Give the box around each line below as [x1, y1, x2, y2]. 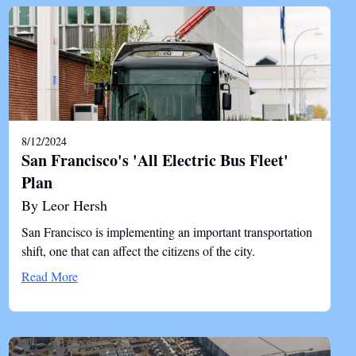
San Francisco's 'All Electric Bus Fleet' [21, 149, 288, 172]
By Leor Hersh [21, 195, 107, 215]
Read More [21, 268, 78, 284]
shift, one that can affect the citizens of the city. [21, 242, 255, 259]
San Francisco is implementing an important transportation [21, 223, 312, 240]
